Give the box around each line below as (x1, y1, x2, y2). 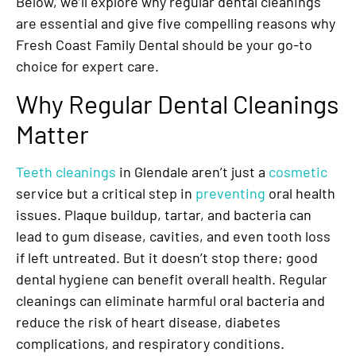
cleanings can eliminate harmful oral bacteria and (16, 292, 325, 310)
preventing (192, 184, 265, 203)
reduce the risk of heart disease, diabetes (16, 313, 281, 331)
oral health (265, 184, 335, 203)
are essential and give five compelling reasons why (16, 14, 335, 33)
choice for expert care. (16, 57, 162, 75)
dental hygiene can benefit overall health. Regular (16, 270, 327, 288)
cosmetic (265, 163, 327, 181)
